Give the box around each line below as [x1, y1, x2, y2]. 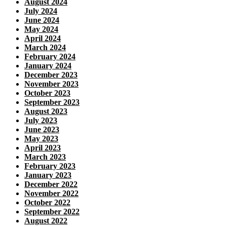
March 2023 [24, 152, 66, 161]
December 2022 [24, 179, 78, 188]
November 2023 [24, 79, 79, 88]
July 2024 [24, 6, 57, 15]
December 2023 [24, 70, 78, 79]
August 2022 [24, 216, 67, 225]
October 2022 [24, 198, 70, 207]
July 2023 [24, 116, 57, 125]
